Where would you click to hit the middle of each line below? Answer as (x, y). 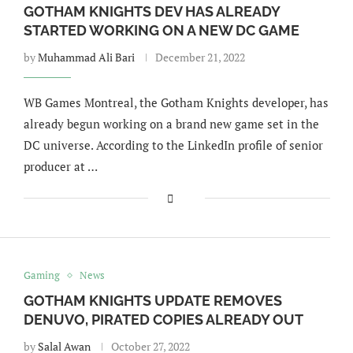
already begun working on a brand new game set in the (171, 124)
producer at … (60, 166)
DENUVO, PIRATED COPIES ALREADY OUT (163, 320)
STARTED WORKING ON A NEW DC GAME (161, 30)
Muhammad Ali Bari (86, 57)
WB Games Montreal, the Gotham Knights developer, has (176, 102)
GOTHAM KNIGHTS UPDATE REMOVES (152, 301)
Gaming (41, 275)
